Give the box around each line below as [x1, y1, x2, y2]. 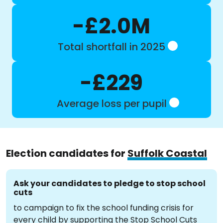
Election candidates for [6, 146, 127, 160]
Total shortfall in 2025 [58, 40, 165, 54]
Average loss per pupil [56, 97, 167, 111]
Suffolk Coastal [127, 146, 207, 160]
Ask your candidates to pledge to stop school [13, 178, 206, 189]
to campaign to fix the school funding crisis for [13, 202, 194, 214]
